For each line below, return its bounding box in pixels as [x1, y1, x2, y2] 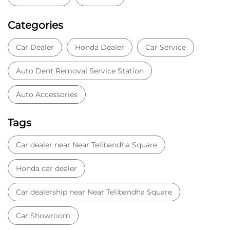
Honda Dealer [75, 42, 124, 52]
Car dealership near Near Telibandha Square [16, 187, 172, 197]
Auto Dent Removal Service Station [16, 66, 144, 75]
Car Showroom [16, 210, 70, 220]
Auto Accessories [16, 89, 78, 99]
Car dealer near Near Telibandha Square [16, 140, 157, 149]
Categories [8, 18, 63, 31]
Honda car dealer [16, 163, 77, 173]
